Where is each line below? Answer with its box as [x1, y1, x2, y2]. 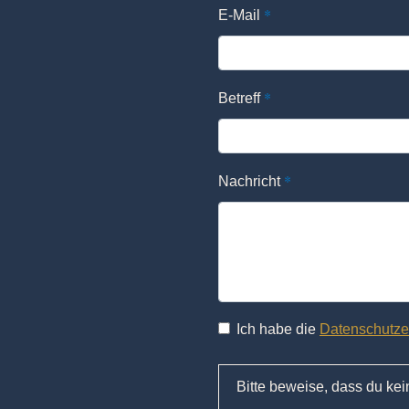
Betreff [218, 89, 264, 106]
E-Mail [218, 6, 264, 23]
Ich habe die [236, 320, 320, 337]
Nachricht [218, 173, 284, 189]
